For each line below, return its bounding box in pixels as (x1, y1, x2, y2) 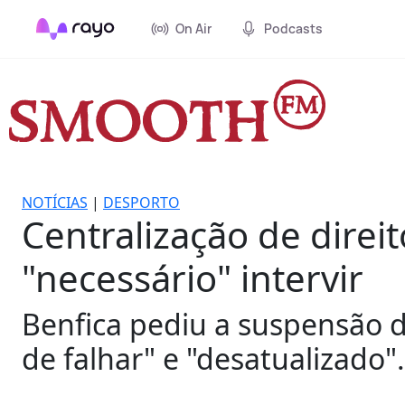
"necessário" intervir (22, 252, 363, 303)
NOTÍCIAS (22, 192, 88, 212)
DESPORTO (103, 192, 180, 212)
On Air (175, 20, 212, 37)
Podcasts (264, 20, 323, 37)
